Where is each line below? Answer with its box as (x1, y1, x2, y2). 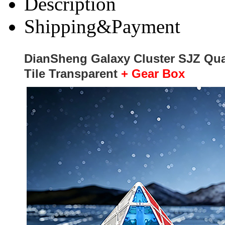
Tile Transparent (24, 67, 118, 80)
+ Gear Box (121, 67, 185, 80)
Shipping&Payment (24, 16, 180, 37)
